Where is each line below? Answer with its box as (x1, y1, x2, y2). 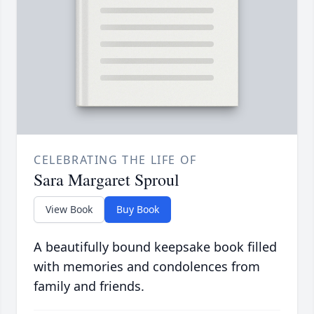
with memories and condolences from (34, 258, 260, 275)
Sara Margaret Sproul (34, 168, 179, 191)
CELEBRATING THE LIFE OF (34, 152, 197, 168)
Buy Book (116, 203, 159, 217)
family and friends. (34, 278, 144, 295)
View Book (46, 203, 93, 217)
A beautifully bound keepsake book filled (34, 238, 277, 256)
